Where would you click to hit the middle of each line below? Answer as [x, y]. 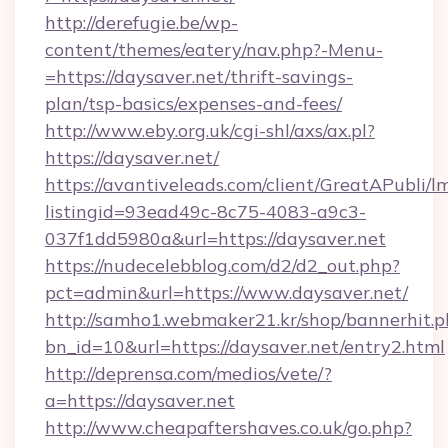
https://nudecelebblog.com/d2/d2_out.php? [222, 265]
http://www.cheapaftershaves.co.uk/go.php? [228, 427]
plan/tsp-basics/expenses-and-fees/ [193, 103]
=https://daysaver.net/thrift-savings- [199, 76]
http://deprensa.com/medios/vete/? [188, 373]
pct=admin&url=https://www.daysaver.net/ [226, 292]
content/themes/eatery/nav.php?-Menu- [214, 49]
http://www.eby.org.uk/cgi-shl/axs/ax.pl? [210, 130]
